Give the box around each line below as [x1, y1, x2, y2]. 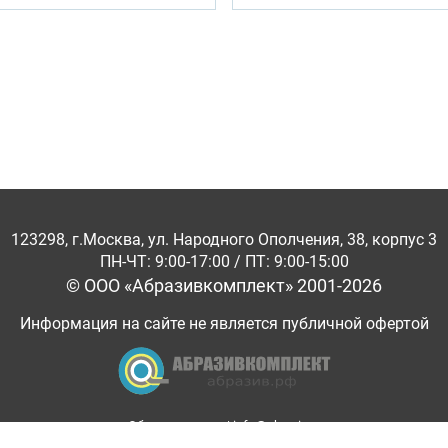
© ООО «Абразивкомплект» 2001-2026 [66, 275, 382, 296]
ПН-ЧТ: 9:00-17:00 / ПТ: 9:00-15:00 [99, 252, 349, 271]
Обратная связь [128, 418, 224, 433]
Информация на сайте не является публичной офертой [19, 314, 429, 333]
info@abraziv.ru [233, 418, 320, 433]
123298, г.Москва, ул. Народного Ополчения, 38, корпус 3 [11, 230, 437, 249]
